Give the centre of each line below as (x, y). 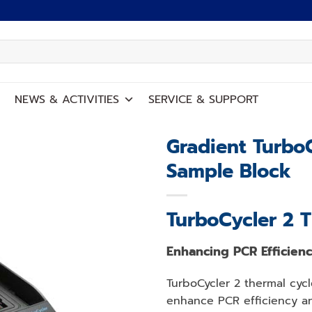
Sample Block (229, 171)
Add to (117, 175)
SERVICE (172, 100)
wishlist (117, 188)
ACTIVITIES (88, 100)
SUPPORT (232, 100)
